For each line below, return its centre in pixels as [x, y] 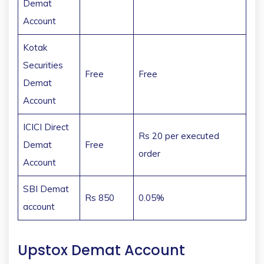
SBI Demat [46, 189]
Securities [43, 65]
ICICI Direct [46, 127]
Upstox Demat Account [101, 250]
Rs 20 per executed [179, 136]
